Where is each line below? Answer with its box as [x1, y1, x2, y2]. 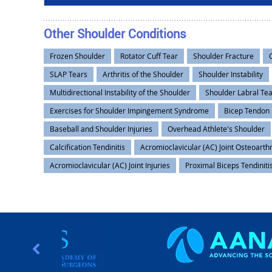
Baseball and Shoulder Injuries [50, 124, 152, 134]
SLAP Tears [50, 69, 87, 80]
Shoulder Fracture [193, 51, 254, 61]
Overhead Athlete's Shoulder [168, 124, 265, 134]
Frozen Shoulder [50, 51, 105, 61]
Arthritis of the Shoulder [103, 69, 183, 80]
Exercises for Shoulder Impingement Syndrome [50, 106, 209, 116]
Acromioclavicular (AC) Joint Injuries [50, 160, 170, 171]
